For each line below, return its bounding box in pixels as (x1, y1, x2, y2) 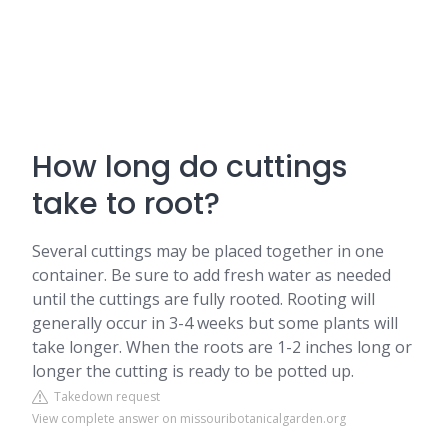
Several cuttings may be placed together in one (32, 240, 384, 262)
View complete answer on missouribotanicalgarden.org (32, 410, 346, 427)
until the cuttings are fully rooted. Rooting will (32, 288, 375, 310)
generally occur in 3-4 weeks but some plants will (32, 312, 398, 334)
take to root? (32, 183, 220, 225)
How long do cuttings (32, 146, 347, 188)
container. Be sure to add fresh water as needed (32, 264, 391, 286)
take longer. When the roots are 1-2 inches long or (32, 336, 412, 358)
